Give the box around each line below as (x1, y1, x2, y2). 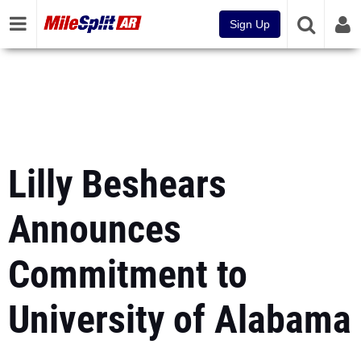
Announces (8, 206, 181, 252)
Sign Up (230, 18, 270, 31)
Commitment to (8, 251, 247, 297)
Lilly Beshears (8, 161, 226, 207)
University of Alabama (8, 297, 351, 342)
